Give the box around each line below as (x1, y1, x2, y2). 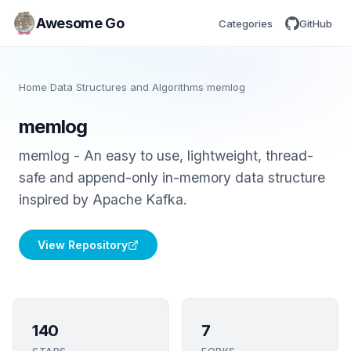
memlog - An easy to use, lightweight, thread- (19, 147, 313, 164)
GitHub (299, 16, 332, 30)
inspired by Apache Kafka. (19, 191, 187, 208)
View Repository (38, 238, 128, 251)
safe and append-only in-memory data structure (19, 169, 325, 186)
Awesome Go (36, 14, 125, 31)
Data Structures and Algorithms (50, 81, 204, 93)
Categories (219, 16, 273, 30)
